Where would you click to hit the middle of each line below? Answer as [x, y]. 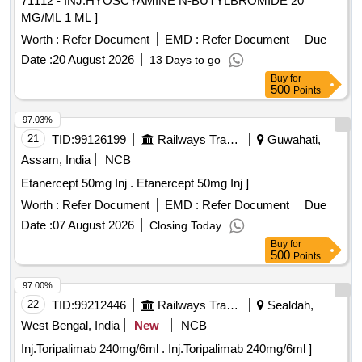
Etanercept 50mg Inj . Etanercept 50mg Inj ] [193, 183]
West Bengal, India [70, 326]
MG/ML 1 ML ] [59, 18]
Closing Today [185, 226]
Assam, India [56, 160]
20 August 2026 [93, 60]
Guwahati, [293, 140]
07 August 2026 [93, 225]
